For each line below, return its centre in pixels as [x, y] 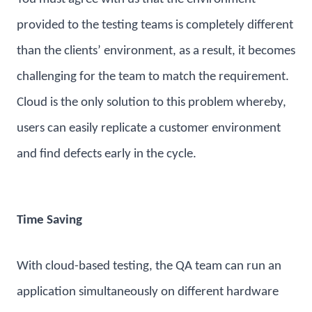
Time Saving [49, 220]
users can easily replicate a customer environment [149, 128]
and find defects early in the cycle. [107, 154]
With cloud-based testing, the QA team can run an [149, 267]
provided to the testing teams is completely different [155, 25]
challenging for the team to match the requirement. [153, 77]
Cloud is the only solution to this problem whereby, [151, 102]
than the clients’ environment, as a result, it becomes [156, 51]
